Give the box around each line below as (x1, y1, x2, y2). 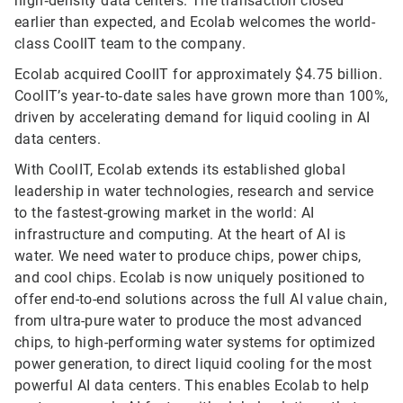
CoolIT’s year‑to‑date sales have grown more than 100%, (14, 87, 389, 105)
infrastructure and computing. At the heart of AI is (14, 226, 346, 244)
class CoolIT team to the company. (14, 35, 246, 53)
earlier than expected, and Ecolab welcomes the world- (14, 13, 376, 31)
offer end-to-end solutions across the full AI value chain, (14, 291, 388, 309)
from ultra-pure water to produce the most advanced (14, 312, 362, 330)
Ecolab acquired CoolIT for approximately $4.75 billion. (14, 66, 382, 84)
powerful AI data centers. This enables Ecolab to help (14, 377, 370, 395)
